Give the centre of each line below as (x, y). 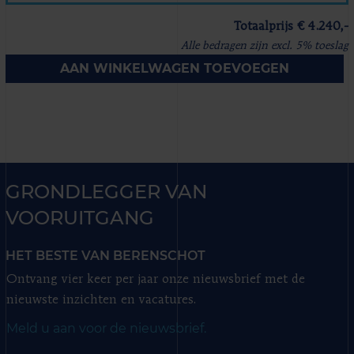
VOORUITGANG (80, 217)
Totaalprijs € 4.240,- (291, 26)
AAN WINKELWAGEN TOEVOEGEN (175, 68)
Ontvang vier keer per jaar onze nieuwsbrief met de (156, 279)
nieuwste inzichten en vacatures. (101, 300)
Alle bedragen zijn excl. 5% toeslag (265, 45)
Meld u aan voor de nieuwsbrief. (106, 328)
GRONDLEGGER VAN (106, 191)
